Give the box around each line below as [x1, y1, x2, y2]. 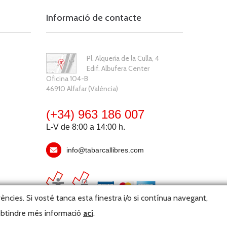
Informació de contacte [46, 12, 141, 24]
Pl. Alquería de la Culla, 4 [86, 54, 159, 63]
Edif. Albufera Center [86, 64, 149, 73]
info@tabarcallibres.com [66, 146, 144, 155]
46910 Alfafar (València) [46, 84, 118, 94]
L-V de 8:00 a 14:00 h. [46, 123, 125, 132]
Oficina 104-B [46, 74, 88, 84]
